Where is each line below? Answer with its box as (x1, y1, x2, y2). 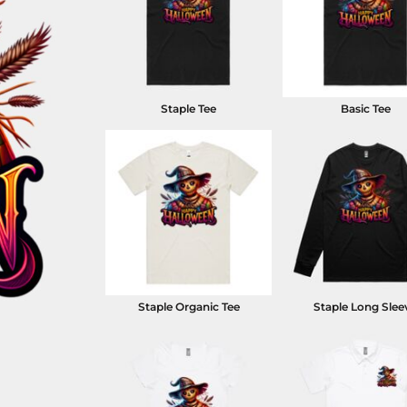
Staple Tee (161, 101, 217, 115)
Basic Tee (340, 101, 391, 115)
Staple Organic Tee (137, 300, 240, 314)
